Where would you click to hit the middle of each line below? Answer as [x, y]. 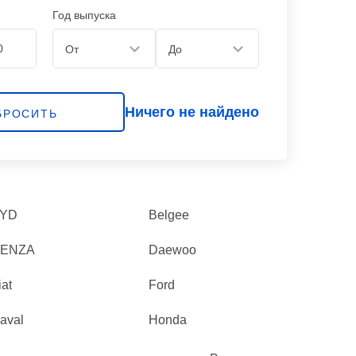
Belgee [168, 215]
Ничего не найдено [192, 112]
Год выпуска [84, 15]
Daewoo [172, 250]
